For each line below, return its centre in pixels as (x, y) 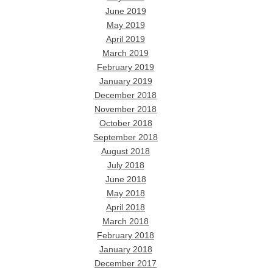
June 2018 (126, 179)
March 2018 (126, 221)
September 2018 (126, 137)
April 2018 (126, 207)
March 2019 (126, 53)
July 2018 (126, 165)
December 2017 (126, 263)
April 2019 (126, 39)
